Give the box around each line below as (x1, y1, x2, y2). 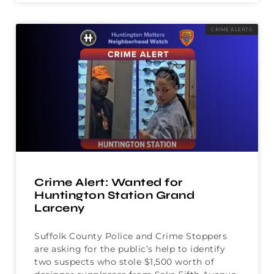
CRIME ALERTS (211, 26, 253, 32)
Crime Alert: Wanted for (34, 175, 183, 189)
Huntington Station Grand (34, 188, 194, 202)
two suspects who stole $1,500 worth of (34, 256, 214, 267)
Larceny (34, 201, 86, 215)
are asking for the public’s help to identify (34, 243, 225, 254)
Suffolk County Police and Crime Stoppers (34, 230, 227, 242)
